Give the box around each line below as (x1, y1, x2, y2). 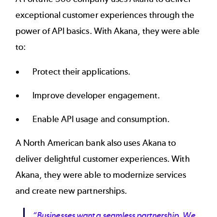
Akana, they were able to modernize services (15, 170, 186, 181)
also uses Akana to (105, 138, 176, 149)
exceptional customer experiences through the (15, 9, 195, 20)
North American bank (23, 138, 105, 149)
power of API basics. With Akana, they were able (15, 25, 200, 36)
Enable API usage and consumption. (32, 114, 170, 125)
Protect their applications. (32, 66, 131, 77)
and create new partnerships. (15, 186, 129, 197)
